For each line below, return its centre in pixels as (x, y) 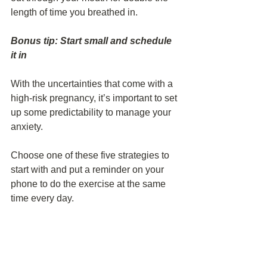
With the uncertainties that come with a (93, 84)
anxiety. (27, 127)
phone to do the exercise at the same (89, 184)
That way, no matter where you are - (87, 227)
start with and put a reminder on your (89, 170)
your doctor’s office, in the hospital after (94, 255)
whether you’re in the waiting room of (89, 241)
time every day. (42, 198)
